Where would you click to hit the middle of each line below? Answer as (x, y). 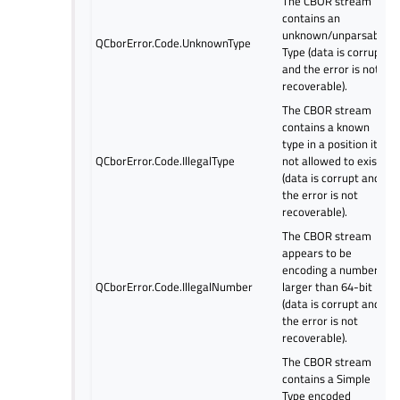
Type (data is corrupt (334, 51)
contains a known (326, 126)
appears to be (317, 252)
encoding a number (331, 269)
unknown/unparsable (336, 34)
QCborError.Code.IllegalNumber (175, 286)
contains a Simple (327, 378)
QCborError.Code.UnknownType (174, 42)
